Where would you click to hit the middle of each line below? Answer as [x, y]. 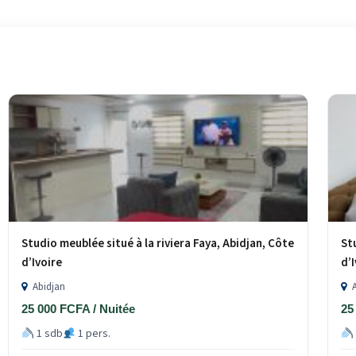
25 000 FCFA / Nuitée [79, 309]
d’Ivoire [42, 263]
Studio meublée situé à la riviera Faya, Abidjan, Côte [158, 244]
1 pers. [93, 334]
